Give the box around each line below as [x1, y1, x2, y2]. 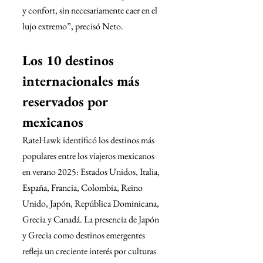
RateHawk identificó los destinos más [22, 134, 156, 146]
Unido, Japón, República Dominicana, [22, 197, 161, 210]
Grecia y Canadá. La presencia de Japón [22, 213, 161, 225]
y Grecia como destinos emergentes [22, 229, 147, 241]
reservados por [22, 92, 111, 110]
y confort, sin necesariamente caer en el [22, 4, 159, 16]
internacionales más [22, 72, 143, 90]
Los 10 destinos [22, 51, 117, 69]
